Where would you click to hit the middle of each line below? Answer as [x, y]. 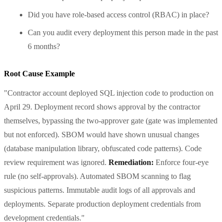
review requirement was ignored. [56, 162]
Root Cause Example [39, 73]
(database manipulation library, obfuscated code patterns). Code [103, 148]
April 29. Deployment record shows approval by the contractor [102, 107]
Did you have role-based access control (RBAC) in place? [118, 14]
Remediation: [131, 162]
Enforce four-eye [181, 162]
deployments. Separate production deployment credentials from [102, 204]
